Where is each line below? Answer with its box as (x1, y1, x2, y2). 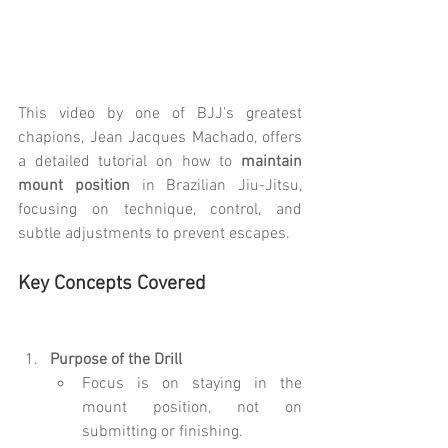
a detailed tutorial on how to (18, 152, 241, 173)
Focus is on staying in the (82, 374, 302, 395)
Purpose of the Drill (50, 350, 182, 371)
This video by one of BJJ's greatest (18, 104, 302, 125)
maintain (241, 152, 302, 173)
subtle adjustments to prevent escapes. (18, 224, 290, 245)
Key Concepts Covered (18, 272, 206, 297)
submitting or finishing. (82, 422, 243, 443)
